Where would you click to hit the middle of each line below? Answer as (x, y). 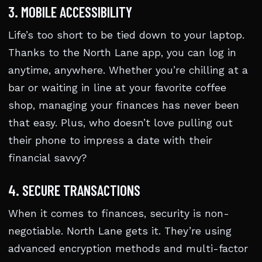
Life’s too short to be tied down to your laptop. (126, 35)
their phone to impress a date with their (110, 140)
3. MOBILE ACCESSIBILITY (70, 12)
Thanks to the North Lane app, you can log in (122, 53)
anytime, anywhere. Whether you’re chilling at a (128, 70)
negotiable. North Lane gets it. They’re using (120, 231)
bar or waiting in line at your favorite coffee (117, 88)
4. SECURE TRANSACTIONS (74, 190)
